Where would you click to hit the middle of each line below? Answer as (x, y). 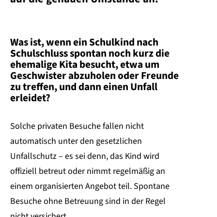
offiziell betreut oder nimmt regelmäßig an (88, 171)
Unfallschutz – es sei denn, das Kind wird (85, 156)
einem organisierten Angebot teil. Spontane (90, 186)
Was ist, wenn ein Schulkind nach (84, 42)
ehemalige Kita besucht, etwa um (85, 64)
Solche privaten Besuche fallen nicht (77, 126)
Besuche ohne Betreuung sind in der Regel (88, 201)
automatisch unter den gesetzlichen (76, 141)
